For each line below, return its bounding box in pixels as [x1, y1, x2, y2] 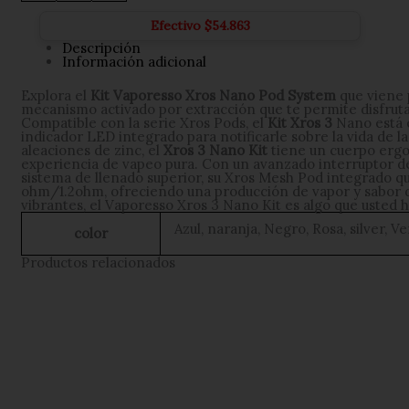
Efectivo [150, 16, 204, 34]
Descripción [62, 38, 142, 57]
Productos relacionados [21, 254, 176, 272]
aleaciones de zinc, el [21, 142, 164, 160]
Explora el [21, 87, 91, 105]
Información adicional [62, 52, 207, 70]
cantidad [20, 27, 78, 46]
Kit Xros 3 [267, 114, 333, 132]
